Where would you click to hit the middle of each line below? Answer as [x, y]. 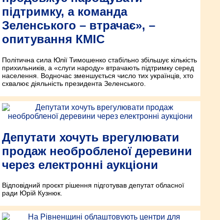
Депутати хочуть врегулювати [91, 137]
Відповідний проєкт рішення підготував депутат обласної [93, 185]
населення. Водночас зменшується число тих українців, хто [98, 75]
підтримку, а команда [65, 11]
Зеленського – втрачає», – [79, 25]
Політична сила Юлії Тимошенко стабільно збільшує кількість [99, 60]
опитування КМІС [53, 39]
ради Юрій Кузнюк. [32, 193]
